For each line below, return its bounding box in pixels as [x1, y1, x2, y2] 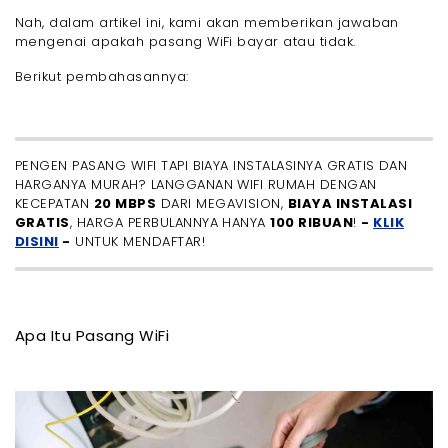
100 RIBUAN [270, 212, 354, 232]
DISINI [15, 231, 59, 251]
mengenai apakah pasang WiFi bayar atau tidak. [15, 31, 356, 51]
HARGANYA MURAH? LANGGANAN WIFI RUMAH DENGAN [15, 174, 377, 194]
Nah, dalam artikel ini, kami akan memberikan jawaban [15, 12, 399, 32]
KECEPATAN [15, 193, 94, 213]
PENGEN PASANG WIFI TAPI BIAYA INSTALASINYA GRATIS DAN [15, 155, 408, 175]
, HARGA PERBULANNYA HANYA [69, 212, 271, 232]
